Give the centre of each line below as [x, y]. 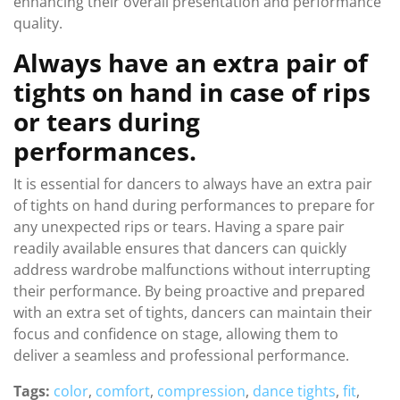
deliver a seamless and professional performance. [181, 355]
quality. [38, 23]
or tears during [107, 121]
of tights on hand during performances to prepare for [194, 205]
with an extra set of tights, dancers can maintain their [193, 312]
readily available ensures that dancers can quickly [180, 248]
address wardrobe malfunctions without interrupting [192, 270]
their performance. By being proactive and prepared [189, 291]
